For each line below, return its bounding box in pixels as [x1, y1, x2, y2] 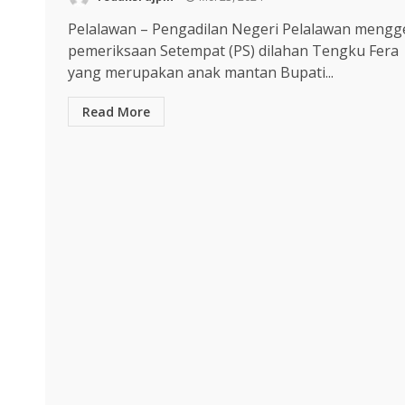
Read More [82, 103, 150, 121]
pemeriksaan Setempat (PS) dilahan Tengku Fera [68, 41, 399, 61]
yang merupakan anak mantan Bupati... [68, 62, 334, 83]
